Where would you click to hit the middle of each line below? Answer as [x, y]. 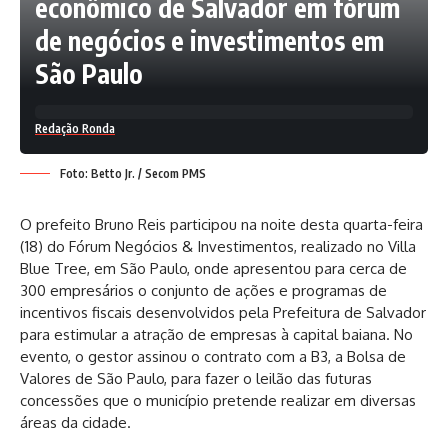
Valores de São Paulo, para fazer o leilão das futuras [196, 379]
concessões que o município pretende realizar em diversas [218, 401]
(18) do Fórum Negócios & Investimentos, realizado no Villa [218, 247]
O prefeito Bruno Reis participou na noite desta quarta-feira [221, 225]
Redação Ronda [75, 129]
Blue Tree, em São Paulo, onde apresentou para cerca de [213, 269]
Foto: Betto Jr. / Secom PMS [133, 174]
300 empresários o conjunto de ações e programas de [203, 291]
